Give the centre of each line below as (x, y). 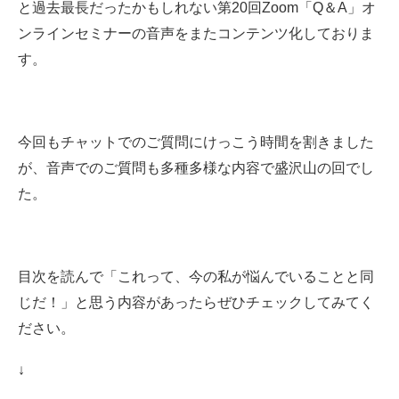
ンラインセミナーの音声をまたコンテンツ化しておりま (196, 34)
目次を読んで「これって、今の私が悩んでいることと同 (196, 277)
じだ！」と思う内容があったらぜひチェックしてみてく (196, 303)
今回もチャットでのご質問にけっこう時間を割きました (196, 142)
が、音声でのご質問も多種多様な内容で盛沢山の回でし (196, 168)
